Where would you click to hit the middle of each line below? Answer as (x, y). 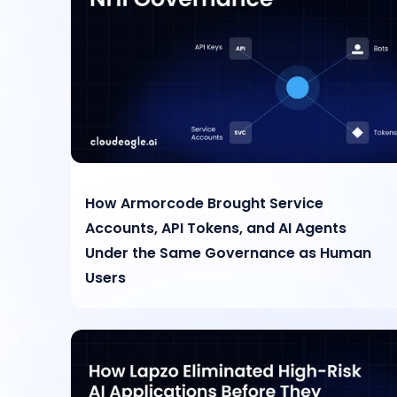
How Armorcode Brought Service (205, 203)
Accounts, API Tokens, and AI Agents (216, 228)
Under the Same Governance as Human (229, 253)
